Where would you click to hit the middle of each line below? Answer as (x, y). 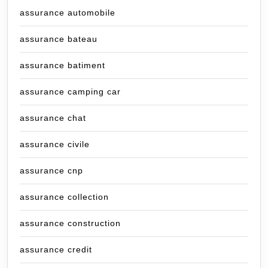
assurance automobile (68, 13)
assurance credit (56, 250)
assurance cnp (51, 171)
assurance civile (55, 144)
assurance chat (53, 118)
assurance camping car (70, 92)
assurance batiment (63, 66)
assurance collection (64, 197)
